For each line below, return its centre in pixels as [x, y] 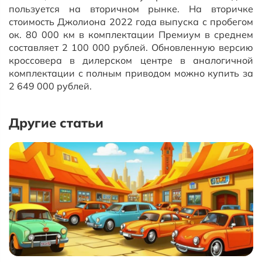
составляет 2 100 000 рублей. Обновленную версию [131, 47]
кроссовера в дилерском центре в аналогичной [131, 60]
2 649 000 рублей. [50, 86]
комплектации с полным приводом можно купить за [131, 73]
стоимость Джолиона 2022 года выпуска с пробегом [131, 22]
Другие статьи [56, 123]
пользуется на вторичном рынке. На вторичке [131, 9]
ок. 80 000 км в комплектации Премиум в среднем [131, 35]
